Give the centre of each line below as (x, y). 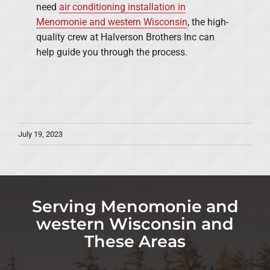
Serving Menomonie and (135, 206)
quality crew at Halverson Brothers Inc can (125, 37)
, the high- (208, 22)
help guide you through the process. (112, 52)
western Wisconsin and (135, 224)
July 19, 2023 (40, 134)
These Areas (135, 241)
